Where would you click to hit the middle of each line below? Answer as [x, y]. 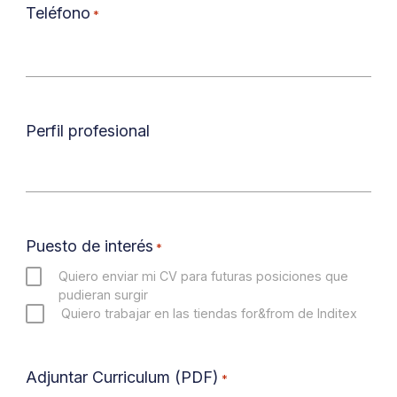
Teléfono [58, 13]
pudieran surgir [104, 295]
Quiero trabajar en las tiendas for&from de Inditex [210, 314]
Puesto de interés [89, 245]
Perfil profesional [87, 130]
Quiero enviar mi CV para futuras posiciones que [204, 276]
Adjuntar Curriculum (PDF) [122, 377]
